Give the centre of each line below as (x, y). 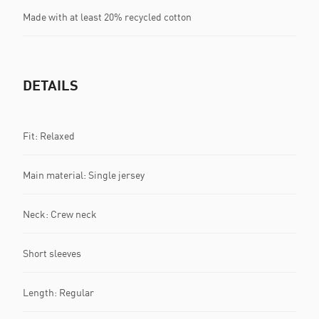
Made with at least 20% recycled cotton (107, 16)
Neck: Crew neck (60, 214)
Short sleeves (52, 253)
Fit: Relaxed (49, 135)
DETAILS (51, 85)
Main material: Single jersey (84, 174)
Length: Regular (58, 292)
